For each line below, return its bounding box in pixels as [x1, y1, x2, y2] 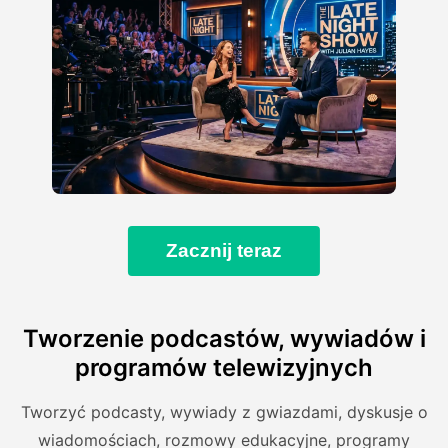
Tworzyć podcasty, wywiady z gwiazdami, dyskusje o [20, 401, 428, 422]
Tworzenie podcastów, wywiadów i [22, 323, 426, 353]
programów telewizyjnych [75, 352, 373, 382]
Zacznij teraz [166, 239, 282, 261]
